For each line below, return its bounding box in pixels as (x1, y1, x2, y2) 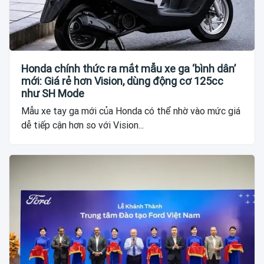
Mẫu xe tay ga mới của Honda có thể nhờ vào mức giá (21, 105, 240, 117)
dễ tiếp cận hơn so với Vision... (21, 120, 144, 131)
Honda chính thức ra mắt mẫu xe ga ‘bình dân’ (21, 62, 236, 75)
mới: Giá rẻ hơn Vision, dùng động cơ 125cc (21, 75, 223, 88)
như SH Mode (21, 87, 84, 100)
